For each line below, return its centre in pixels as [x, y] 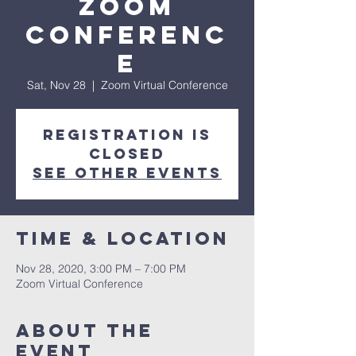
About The [85, 331]
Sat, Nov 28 [56, 85]
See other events [127, 173]
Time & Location [123, 238]
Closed [127, 154]
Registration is [127, 135]
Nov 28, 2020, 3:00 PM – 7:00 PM [101, 269]
